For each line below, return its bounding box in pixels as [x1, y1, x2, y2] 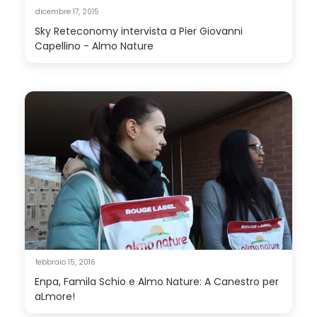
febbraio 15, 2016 [35, 256, 96, 267]
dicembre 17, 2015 [35, 6, 99, 17]
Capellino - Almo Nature [35, 38, 154, 53]
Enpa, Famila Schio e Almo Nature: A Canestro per [35, 274, 279, 289]
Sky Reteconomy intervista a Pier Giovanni [35, 23, 243, 38]
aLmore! [35, 289, 75, 304]
